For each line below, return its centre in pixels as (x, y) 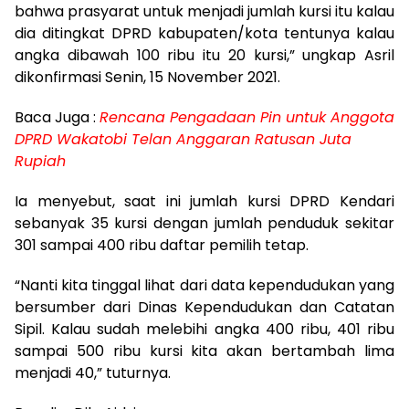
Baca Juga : (57, 117)
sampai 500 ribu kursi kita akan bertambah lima (204, 351)
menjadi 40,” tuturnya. (93, 372)
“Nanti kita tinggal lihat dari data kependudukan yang (204, 285)
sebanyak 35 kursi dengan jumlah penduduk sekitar (204, 223)
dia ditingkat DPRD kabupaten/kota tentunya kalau (204, 33)
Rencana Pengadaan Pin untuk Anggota (247, 117)
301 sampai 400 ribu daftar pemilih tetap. (162, 245)
